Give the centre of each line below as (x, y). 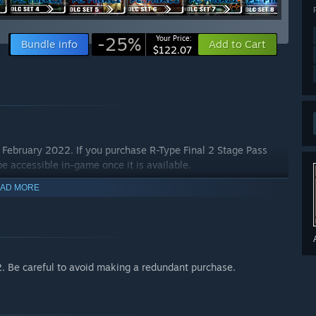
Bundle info (49, 44)
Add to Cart (237, 44)
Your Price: (174, 38)
